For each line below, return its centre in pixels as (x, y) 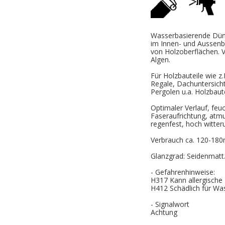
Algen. (160, 60)
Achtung (164, 212)
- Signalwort (170, 204)
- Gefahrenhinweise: (183, 172)
